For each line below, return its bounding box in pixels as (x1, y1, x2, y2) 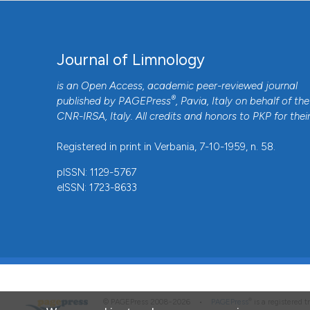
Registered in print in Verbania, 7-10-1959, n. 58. (57, 140, 276, 154)
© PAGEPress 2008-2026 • (103, 298, 211, 307)
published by (57, 95, 119, 108)
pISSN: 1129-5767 (57, 166, 137, 179)
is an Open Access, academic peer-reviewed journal (57, 80, 298, 93)
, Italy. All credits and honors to (105, 110, 253, 123)
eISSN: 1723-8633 (57, 181, 138, 194)
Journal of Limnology (57, 51, 206, 70)
